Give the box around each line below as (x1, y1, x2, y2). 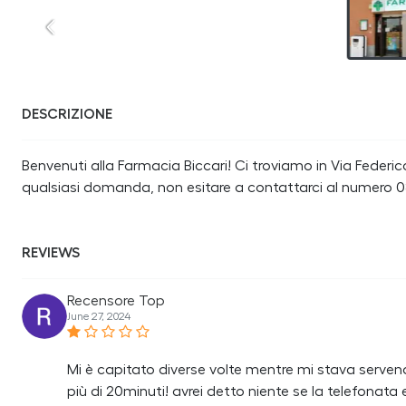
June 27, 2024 (67, 311, 130, 322)
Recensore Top (67, 294, 165, 308)
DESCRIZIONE (22, 107, 112, 121)
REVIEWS (22, 246, 80, 260)
